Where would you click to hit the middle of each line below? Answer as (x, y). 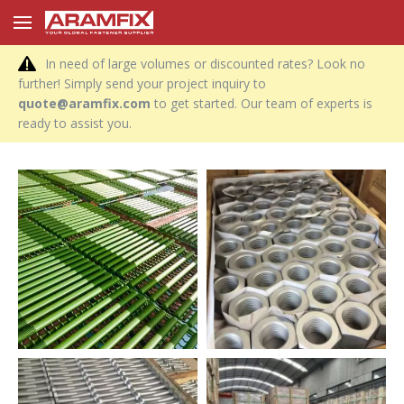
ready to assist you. (75, 123)
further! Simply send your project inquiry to (142, 83)
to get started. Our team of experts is (262, 103)
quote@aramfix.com (84, 103)
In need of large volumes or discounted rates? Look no (205, 64)
